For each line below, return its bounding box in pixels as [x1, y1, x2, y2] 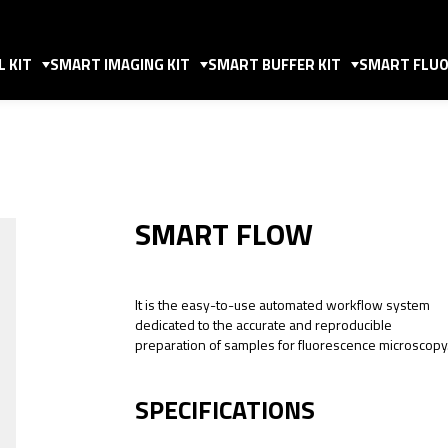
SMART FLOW [135, 211, 313, 257]
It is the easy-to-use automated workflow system [135, 294, 430, 315]
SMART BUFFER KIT [208, 53, 341, 76]
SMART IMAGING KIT [50, 53, 190, 76]
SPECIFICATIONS [135, 391, 315, 429]
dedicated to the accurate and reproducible [135, 314, 392, 335]
